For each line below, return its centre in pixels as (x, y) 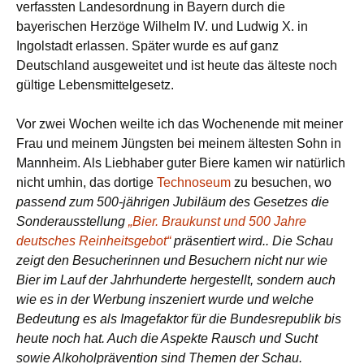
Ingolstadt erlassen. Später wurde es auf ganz (147, 46)
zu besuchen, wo (281, 183)
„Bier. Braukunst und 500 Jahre (217, 222)
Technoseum (194, 183)
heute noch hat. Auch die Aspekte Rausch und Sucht (167, 339)
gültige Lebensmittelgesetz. (95, 85)
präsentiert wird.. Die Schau (252, 241)
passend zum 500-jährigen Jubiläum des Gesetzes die (173, 202)
